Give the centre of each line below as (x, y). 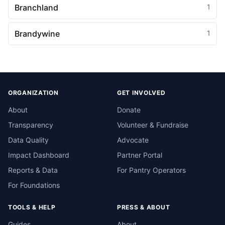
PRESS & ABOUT (144, 207)
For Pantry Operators (151, 170)
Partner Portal (140, 155)
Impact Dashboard (39, 155)
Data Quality (28, 140)
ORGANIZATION (33, 93)
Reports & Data (33, 170)
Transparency (31, 125)
